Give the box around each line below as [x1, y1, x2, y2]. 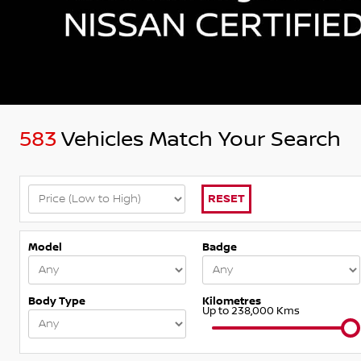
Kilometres [201, 294, 261, 308]
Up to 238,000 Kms [201, 304, 300, 317]
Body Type [28, 294, 85, 308]
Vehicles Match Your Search [56, 127, 341, 152]
